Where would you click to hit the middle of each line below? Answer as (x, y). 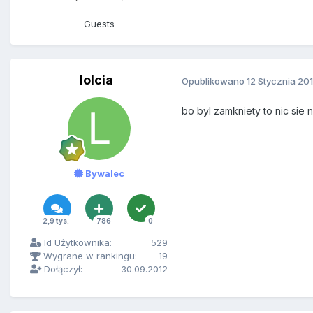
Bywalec (103, 174)
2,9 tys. (56, 221)
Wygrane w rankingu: (89, 256)
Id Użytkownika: (77, 243)
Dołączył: (62, 269)
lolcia (96, 80)
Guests (99, 24)
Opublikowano (214, 81)
